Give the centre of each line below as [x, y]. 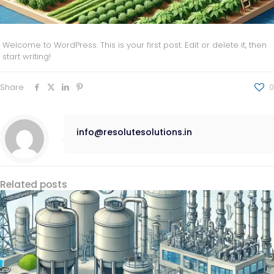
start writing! [27, 57]
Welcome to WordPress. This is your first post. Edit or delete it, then [135, 45]
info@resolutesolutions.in [134, 132]
